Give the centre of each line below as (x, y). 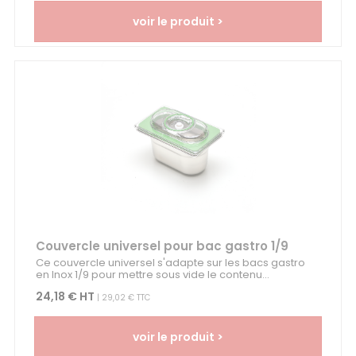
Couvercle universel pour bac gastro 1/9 (162, 246)
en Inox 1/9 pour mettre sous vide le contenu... (152, 275)
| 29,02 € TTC (122, 298)
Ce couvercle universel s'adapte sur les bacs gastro (170, 263)
